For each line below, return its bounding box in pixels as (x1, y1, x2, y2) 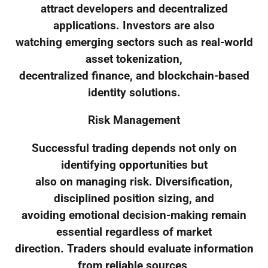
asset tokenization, (86, 52, 182, 66)
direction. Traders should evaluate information (14, 242, 254, 256)
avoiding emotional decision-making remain (22, 209, 246, 223)
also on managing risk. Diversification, (35, 175, 233, 189)
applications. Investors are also (53, 19, 215, 32)
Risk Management (88, 114, 180, 127)
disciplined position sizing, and (54, 192, 214, 206)
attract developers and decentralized (40, 2, 228, 16)
